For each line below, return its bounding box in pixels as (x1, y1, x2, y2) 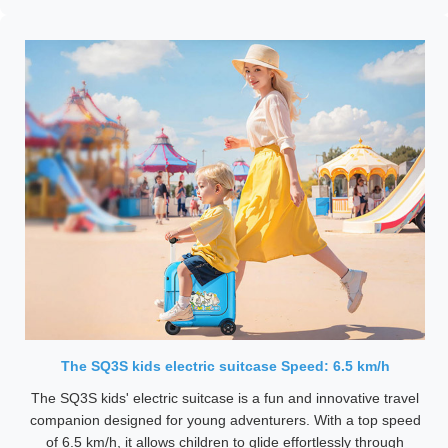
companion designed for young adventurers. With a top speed (29, 412, 421, 428)
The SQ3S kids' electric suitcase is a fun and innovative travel (31, 390, 419, 406)
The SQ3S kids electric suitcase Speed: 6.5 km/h (60, 358, 390, 374)
